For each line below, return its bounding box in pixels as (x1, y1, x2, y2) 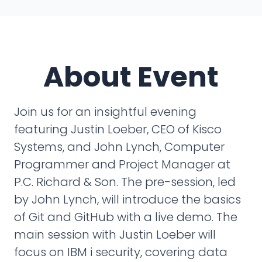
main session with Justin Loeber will (14, 226, 216, 243)
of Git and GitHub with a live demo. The (14, 209, 237, 225)
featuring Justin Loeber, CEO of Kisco (14, 121, 222, 137)
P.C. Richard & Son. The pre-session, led (14, 174, 236, 190)
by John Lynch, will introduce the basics (14, 191, 241, 208)
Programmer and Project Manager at (14, 156, 230, 173)
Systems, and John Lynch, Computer (14, 139, 225, 155)
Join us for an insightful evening (14, 104, 196, 120)
